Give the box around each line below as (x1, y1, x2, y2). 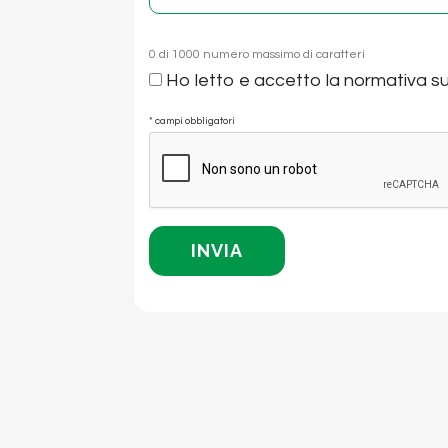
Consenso (149, 70, 233, 90)
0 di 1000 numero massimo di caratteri (149, 48, 366, 62)
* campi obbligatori (149, 116, 236, 127)
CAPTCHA (149, 134, 234, 154)
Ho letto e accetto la (166, 71, 345, 91)
